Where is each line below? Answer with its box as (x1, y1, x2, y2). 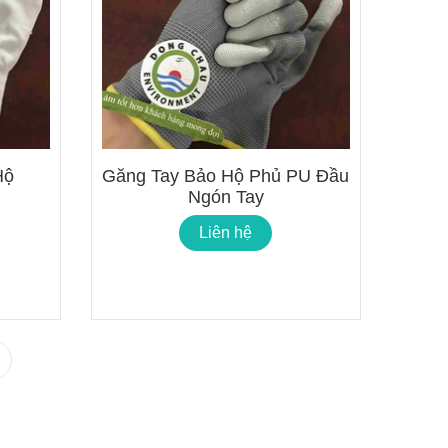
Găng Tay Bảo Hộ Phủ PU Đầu (102, 165, 350, 186)
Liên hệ (199, 223, 253, 241)
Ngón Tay (187, 186, 264, 207)
